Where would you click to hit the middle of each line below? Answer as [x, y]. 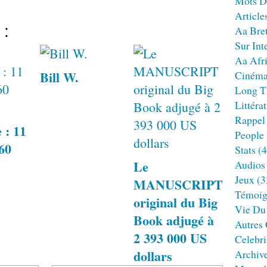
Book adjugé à [174, 220]
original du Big [176, 202]
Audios [250, 164]
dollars [153, 256]
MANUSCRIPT [178, 184]
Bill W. [60, 77]
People [249, 135]
